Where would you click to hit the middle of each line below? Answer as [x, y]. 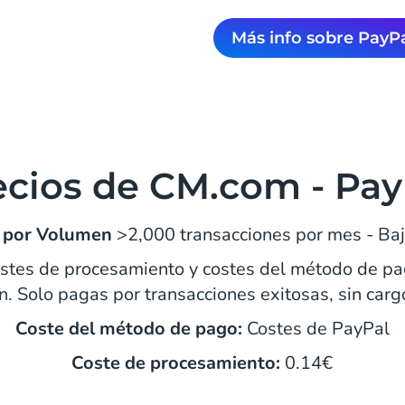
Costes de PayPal [316, 328]
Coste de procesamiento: [176, 363]
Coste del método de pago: [128, 328]
